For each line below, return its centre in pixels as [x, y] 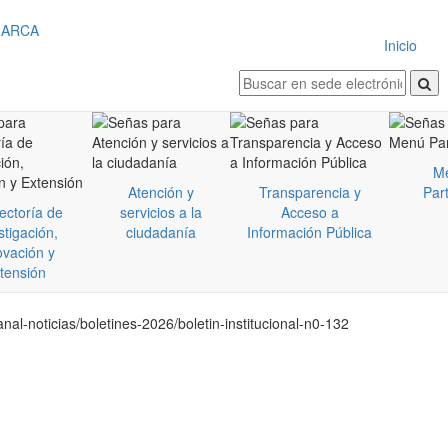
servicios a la [161, 212]
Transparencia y [309, 192]
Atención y [161, 192]
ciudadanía [161, 232]
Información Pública [309, 232]
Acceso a [309, 212]
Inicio [400, 45]
